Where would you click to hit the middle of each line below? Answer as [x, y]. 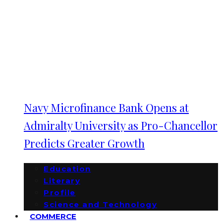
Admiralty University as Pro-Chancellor [121, 125]
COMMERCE [53, 216]
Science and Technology [100, 204]
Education [67, 169]
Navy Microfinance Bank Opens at [106, 108]
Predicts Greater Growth [84, 143]
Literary [62, 181]
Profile [60, 193]
